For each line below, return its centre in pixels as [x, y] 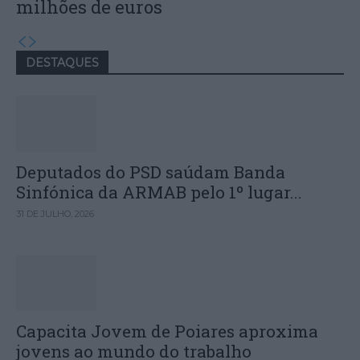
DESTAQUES [62, 62]
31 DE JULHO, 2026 [55, 213]
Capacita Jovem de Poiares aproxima [167, 331]
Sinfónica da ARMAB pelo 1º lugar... [159, 192]
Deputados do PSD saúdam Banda [151, 172]
